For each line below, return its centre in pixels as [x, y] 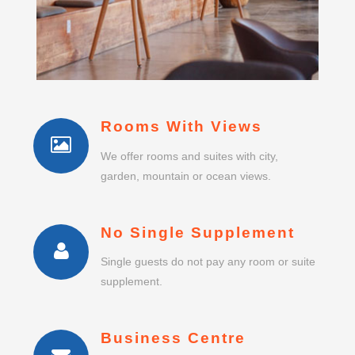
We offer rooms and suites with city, [189, 156]
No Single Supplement [198, 232]
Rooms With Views [181, 127]
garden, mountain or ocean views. [186, 176]
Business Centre [173, 338]
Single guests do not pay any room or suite [208, 262]
